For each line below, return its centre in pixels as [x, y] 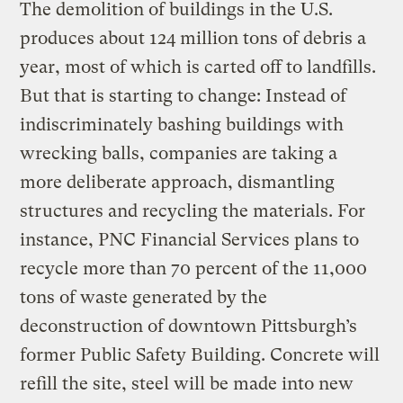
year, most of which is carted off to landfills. [198, 67]
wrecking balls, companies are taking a [179, 153]
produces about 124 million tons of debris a [193, 38]
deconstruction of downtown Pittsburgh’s [189, 326]
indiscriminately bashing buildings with [182, 124]
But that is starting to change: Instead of [184, 95]
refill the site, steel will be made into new [187, 383]
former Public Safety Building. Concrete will [200, 354]
